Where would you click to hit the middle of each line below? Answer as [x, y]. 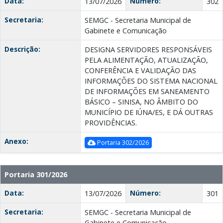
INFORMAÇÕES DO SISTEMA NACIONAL [151, 81]
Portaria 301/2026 [36, 175]
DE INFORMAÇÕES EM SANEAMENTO [147, 92]
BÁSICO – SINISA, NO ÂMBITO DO [141, 102]
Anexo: [16, 141]
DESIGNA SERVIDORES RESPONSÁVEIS [148, 50]
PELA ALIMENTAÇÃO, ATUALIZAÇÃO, [146, 60]
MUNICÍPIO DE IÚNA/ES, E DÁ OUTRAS [149, 112]
